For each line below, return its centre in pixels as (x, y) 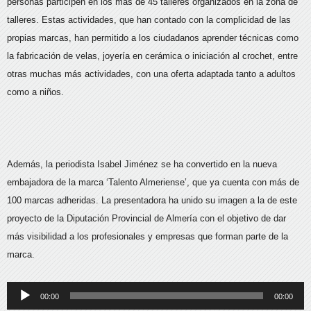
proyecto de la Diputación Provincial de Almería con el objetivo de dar (146, 219)
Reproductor (31, 290)
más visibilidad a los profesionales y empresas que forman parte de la (148, 237)
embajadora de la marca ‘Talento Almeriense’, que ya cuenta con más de (153, 183)
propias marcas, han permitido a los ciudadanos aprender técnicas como (153, 38)
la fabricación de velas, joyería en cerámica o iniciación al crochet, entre (152, 56)
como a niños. (35, 92)
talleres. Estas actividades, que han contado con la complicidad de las (149, 20)
